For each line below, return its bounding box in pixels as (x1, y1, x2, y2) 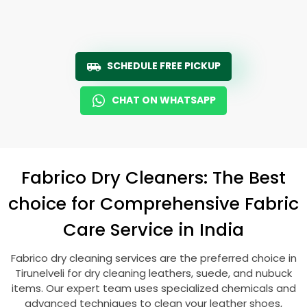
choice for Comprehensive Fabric (8, 191, 299, 216)
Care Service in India (63, 217, 244, 242)
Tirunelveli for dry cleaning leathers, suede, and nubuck (15, 266, 292, 280)
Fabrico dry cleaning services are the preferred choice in (10, 251, 297, 265)
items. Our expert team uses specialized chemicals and (11, 281, 296, 295)
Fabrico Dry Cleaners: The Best (21, 165, 286, 190)
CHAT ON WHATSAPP (112, 93, 216, 107)
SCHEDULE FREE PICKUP (107, 59, 221, 73)
